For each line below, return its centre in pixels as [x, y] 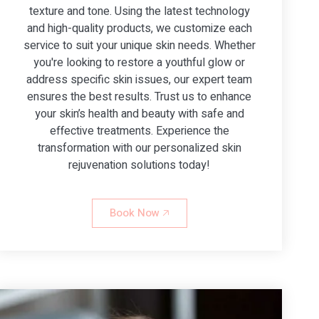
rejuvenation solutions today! [140, 165]
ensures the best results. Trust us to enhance [140, 96]
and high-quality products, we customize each [139, 28]
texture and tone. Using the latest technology [139, 11]
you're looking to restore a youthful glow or [140, 62]
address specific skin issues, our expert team [140, 79]
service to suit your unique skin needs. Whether [139, 45]
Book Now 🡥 [139, 213]
